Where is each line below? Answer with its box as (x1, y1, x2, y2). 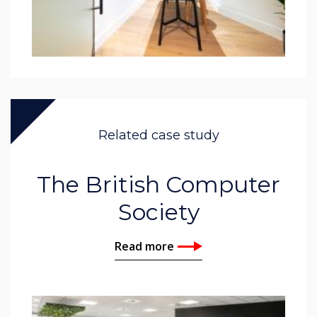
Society (117, 198, 200, 226)
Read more (115, 238, 174, 255)
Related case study (98, 127, 219, 143)
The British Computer (37, 171, 280, 199)
